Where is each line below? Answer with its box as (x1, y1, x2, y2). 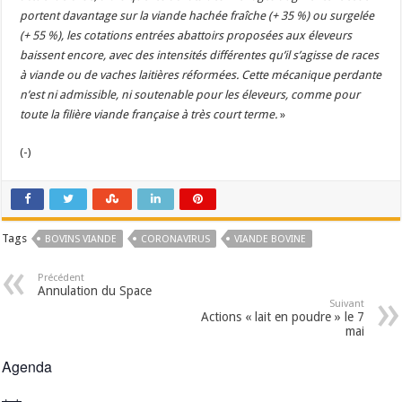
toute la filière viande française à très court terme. (20, 108, 281, 122)
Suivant (328, 298, 364, 310)
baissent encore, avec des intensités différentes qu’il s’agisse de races (20, 48, 380, 63)
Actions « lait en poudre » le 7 (200, 310, 364, 325)
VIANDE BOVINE (234, 233, 307, 246)
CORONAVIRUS (141, 233, 211, 246)
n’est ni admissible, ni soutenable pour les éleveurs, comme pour (20, 88, 361, 102)
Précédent (38, 272, 85, 284)
